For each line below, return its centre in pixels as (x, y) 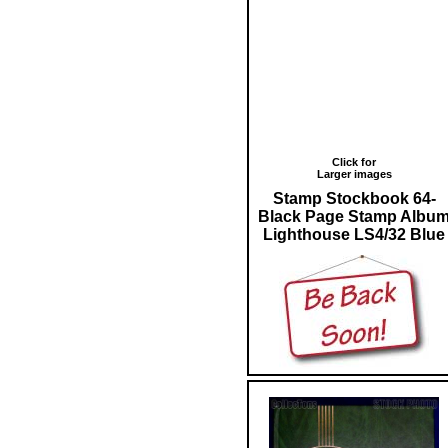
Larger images (354, 173)
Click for (354, 161)
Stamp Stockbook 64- (354, 198)
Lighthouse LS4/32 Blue (354, 234)
